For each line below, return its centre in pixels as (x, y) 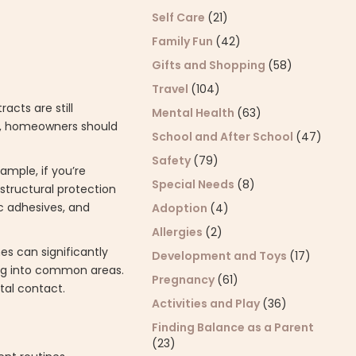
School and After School (224, 137)
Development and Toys (221, 256)
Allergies (179, 232)
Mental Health (195, 113)
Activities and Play (207, 304)
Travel (172, 89)
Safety (173, 161)
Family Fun (184, 41)
